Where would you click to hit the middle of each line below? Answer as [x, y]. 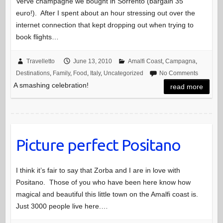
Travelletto [40, 61]
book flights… [37, 37]
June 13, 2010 [92, 61]
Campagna [180, 61]
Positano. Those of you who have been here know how [103, 182]
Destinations [33, 73]
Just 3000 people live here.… [62, 206]
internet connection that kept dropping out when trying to [105, 25]
